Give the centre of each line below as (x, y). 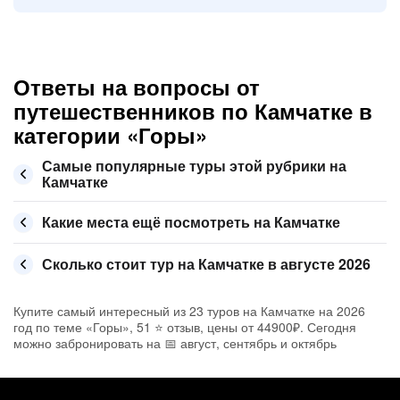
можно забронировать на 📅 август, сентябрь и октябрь (175, 343)
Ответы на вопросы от (137, 87)
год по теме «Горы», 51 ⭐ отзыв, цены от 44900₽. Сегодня (185, 327)
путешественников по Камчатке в (193, 111)
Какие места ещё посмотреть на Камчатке (191, 222)
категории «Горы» (110, 135)
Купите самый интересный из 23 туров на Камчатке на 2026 (189, 311)
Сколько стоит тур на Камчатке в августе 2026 (206, 264)
